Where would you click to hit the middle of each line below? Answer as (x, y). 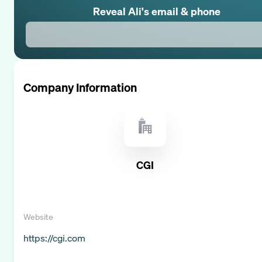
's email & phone (181, 11)
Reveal (111, 11)
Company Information (80, 87)
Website (38, 216)
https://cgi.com (54, 238)
